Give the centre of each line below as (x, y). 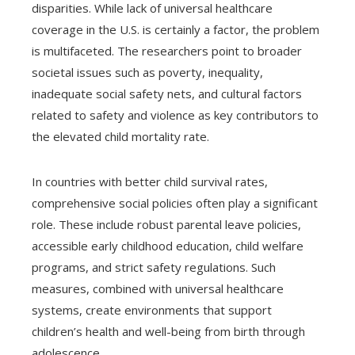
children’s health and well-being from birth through (168, 331)
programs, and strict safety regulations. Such (154, 267)
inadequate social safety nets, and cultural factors (167, 93)
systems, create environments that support (152, 309)
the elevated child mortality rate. (120, 136)
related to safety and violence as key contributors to (175, 115)
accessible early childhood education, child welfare (168, 245)
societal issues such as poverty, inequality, (147, 72)
